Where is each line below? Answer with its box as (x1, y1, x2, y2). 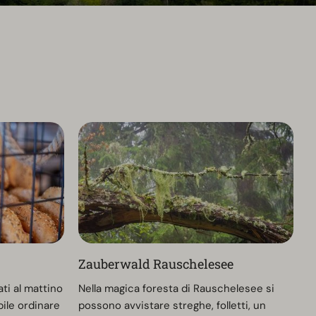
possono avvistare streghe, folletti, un (78, 298, 266, 312)
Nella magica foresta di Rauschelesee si (78, 281, 274, 296)
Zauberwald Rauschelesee (78, 255, 233, 272)
